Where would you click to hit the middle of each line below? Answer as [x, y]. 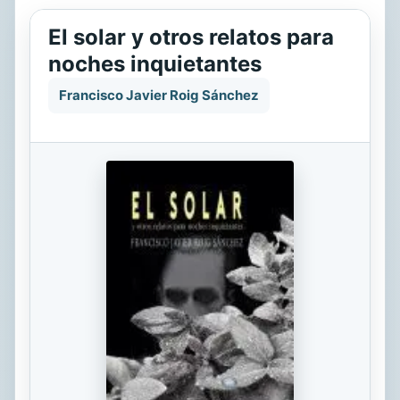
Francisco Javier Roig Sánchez [159, 95]
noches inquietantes [155, 64]
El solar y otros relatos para [191, 37]
